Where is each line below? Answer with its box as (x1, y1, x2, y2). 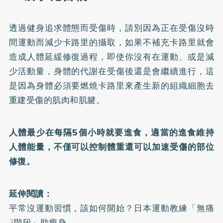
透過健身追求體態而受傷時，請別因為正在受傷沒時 (8, 21, 215, 34)
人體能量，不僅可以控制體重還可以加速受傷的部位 (8, 140, 215, 153)
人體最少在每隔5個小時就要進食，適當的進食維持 (8, 125, 215, 139)
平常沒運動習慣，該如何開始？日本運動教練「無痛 (8, 201, 215, 215)
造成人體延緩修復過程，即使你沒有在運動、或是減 (8, 50, 215, 63)
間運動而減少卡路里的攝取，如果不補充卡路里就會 (8, 35, 215, 49)
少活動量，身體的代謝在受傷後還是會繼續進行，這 (8, 64, 215, 78)
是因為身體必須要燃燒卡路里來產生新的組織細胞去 (8, 79, 215, 92)
